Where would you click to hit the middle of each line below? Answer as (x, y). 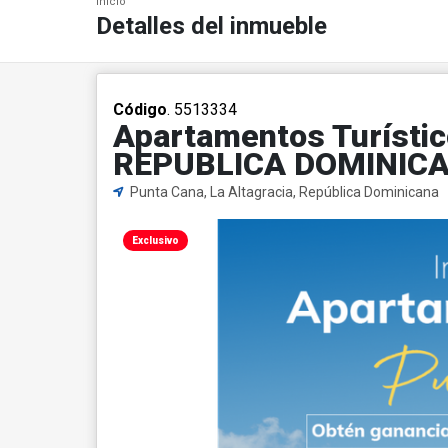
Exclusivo (155, 240)
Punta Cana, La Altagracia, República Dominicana (283, 192)
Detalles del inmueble (211, 26)
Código (140, 109)
